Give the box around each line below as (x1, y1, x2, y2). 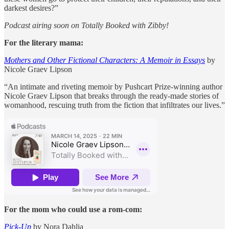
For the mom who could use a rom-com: (4, 204, 142, 214)
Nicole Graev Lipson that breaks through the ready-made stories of (4, 91, 219, 100)
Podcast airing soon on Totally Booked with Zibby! (4, 20, 169, 30)
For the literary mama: (4, 38, 83, 47)
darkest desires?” (4, 3, 58, 12)
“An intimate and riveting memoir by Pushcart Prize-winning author (4, 82, 222, 91)
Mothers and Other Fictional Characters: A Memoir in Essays (4, 55, 205, 64)
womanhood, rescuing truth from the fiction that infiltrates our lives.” (4, 100, 225, 109)
